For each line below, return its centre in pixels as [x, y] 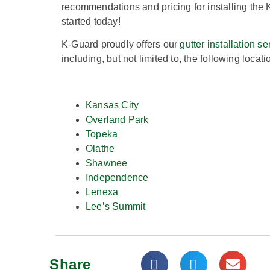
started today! [91, 21]
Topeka [102, 134]
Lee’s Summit [116, 206]
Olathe [100, 148]
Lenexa [102, 192]
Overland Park [117, 119]
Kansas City [112, 105]
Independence [117, 177]
